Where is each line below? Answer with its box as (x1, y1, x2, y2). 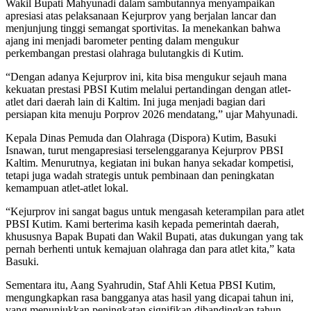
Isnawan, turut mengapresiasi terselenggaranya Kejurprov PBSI (6, 144, 283, 157)
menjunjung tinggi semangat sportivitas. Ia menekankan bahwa (6, 22, 280, 35)
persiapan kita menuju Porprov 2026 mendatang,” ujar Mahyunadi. (6, 108, 298, 121)
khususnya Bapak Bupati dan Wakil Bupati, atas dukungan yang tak (6, 230, 303, 243)
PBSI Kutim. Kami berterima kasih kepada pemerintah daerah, (6, 218, 279, 230)
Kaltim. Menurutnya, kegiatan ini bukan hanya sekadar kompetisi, (6, 157, 294, 169)
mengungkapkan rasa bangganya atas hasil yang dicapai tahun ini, (6, 292, 294, 304)
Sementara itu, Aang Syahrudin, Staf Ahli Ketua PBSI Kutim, (6, 279, 276, 292)
